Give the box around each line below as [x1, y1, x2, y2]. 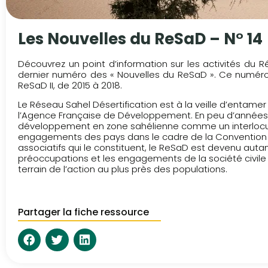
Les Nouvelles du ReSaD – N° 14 [18, 28, 263, 50]
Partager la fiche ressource [18, 205, 149, 219]
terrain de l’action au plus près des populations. [18, 163, 227, 176]
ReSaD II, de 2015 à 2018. [18, 79, 122, 92]
